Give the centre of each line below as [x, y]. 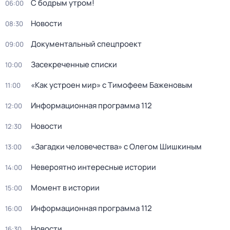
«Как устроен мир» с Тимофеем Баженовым [112, 85]
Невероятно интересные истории [93, 167]
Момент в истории [65, 188]
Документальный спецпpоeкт [86, 44]
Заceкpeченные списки [74, 64]
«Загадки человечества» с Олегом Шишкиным [116, 147]
